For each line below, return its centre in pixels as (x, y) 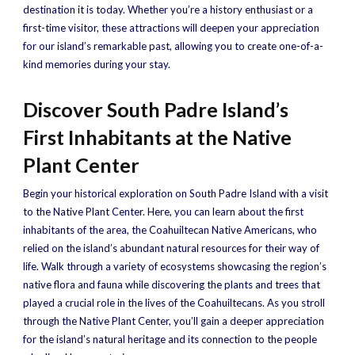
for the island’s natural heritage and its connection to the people (170, 339)
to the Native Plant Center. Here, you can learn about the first (163, 212)
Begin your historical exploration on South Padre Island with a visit (176, 193)
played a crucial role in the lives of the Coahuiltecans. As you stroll (174, 303)
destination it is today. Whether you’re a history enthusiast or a (168, 10)
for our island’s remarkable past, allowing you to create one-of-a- (173, 46)
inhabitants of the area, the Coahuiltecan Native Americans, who (170, 230)
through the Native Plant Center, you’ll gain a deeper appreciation (174, 321)
